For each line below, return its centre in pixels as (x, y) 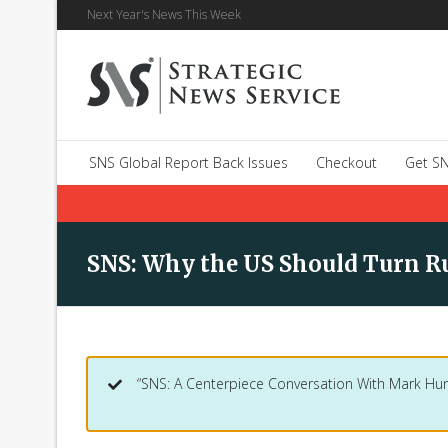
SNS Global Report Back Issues (188, 162)
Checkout (346, 162)
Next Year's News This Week (164, 14)
